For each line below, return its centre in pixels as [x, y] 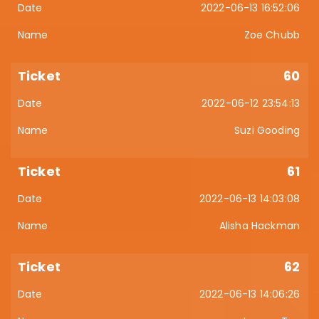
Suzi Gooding [267, 130]
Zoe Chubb [272, 35]
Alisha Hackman [259, 226]
